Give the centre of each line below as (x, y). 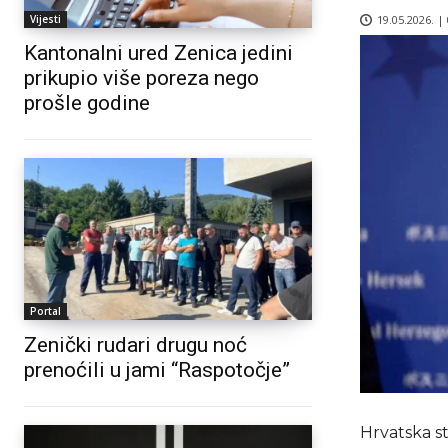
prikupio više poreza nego (141, 78)
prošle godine (87, 103)
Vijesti (45, 19)
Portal (45, 310)
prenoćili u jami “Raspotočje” (157, 369)
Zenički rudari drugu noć (135, 344)
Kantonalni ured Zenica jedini (158, 53)
